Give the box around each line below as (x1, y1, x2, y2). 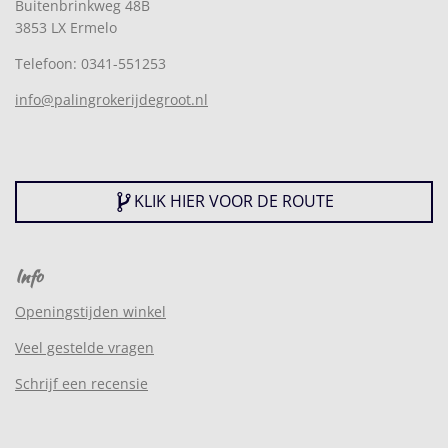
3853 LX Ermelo (15, 17, 117, 37)
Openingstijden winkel (15, 301, 166, 321)
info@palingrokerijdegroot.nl (15, 89, 208, 109)
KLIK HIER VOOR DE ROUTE (134, 190, 334, 213)
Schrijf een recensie (15, 373, 148, 393)
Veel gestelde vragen (15, 337, 154, 357)
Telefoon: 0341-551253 (15, 53, 166, 73)
